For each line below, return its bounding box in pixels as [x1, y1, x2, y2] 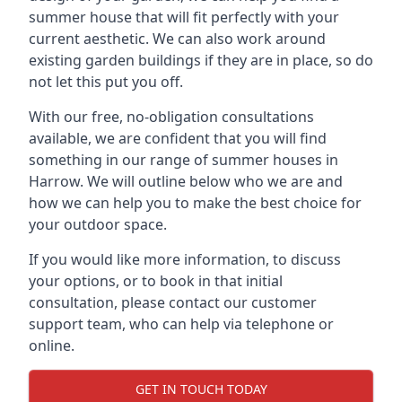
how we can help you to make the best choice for [29, 193, 362, 213]
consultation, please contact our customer [29, 293, 317, 312]
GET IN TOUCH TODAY [135, 380, 267, 398]
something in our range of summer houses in [29, 150, 338, 170]
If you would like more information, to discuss [29, 249, 341, 269]
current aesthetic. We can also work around [29, 29, 326, 48]
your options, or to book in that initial [29, 271, 283, 291]
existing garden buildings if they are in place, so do [29, 50, 373, 70]
